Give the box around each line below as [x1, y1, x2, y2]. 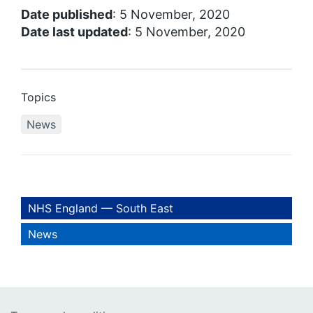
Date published [21, 7, 112, 22]
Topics [21, 90, 56, 105]
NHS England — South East [28, 201, 173, 216]
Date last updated [21, 24, 128, 40]
